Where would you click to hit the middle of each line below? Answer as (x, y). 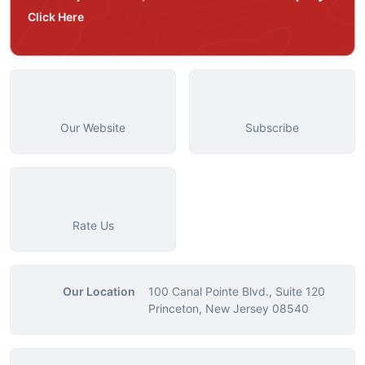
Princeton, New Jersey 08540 (229, 309)
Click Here (56, 17)
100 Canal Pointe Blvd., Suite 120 (237, 292)
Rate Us (93, 226)
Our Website (93, 128)
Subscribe (272, 128)
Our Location (99, 292)
